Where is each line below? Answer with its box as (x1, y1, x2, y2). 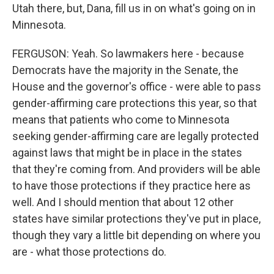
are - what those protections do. (12, 245, 166, 258)
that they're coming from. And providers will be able (12, 163, 261, 176)
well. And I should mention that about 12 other (12, 196, 234, 209)
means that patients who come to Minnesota (12, 113, 229, 126)
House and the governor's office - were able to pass (12, 80, 261, 93)
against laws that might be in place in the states (12, 146, 242, 159)
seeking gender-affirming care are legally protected (12, 130, 259, 143)
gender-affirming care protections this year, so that (12, 97, 257, 109)
